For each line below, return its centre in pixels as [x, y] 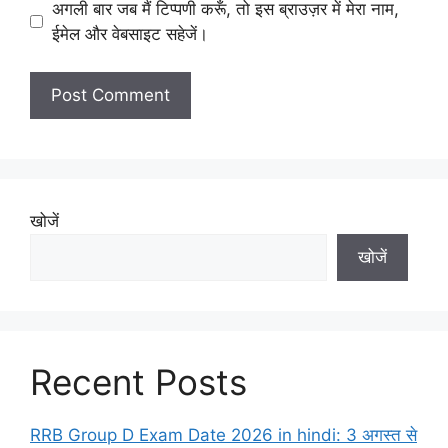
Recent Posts [138, 382]
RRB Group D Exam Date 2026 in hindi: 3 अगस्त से [223, 435]
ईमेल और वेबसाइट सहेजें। [129, 33]
